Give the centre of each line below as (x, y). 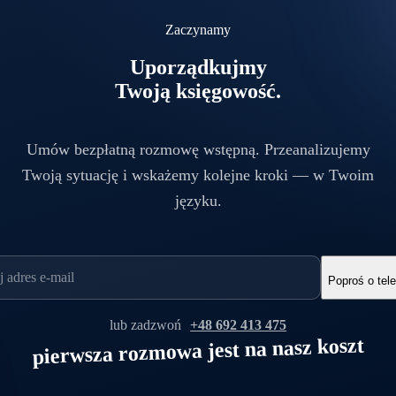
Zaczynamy (198, 29)
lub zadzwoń (147, 324)
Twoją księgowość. (198, 91)
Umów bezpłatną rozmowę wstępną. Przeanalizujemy (198, 149)
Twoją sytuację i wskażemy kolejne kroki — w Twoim (198, 175)
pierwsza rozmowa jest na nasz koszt (198, 351)
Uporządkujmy (198, 67)
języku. (198, 200)
